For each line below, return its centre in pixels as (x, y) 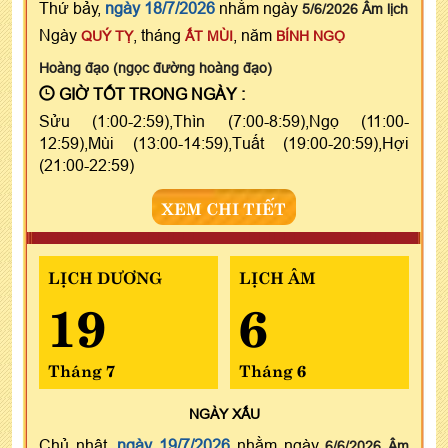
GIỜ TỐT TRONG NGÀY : (150, 93)
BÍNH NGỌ (310, 35)
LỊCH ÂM (277, 275)
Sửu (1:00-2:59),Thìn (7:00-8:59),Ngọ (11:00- (224, 120)
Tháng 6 (272, 368)
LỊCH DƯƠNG (105, 275)
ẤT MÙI (209, 35)
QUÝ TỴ (107, 35)
